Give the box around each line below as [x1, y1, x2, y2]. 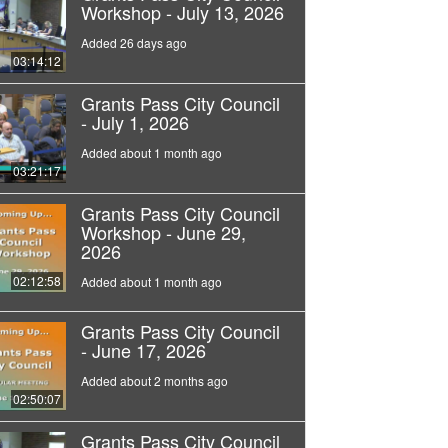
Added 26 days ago [80, 34, 187, 52]
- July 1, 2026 [80, 109, 189, 136]
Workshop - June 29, [80, 219, 246, 246]
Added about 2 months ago [80, 372, 228, 390]
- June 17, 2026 [80, 337, 206, 364]
